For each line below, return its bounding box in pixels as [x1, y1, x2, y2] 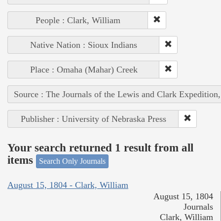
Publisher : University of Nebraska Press [20, 113, 166, 124]
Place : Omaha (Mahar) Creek [30, 64, 138, 74]
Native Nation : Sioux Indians [30, 39, 137, 50]
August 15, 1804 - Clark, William [7, 180, 128, 190]
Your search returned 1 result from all [7, 142, 193, 154]
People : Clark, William [36, 15, 120, 25]
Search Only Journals [39, 156, 106, 165]
